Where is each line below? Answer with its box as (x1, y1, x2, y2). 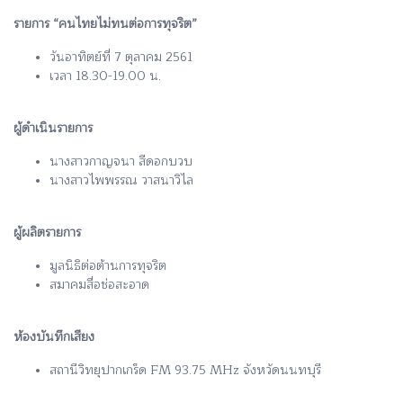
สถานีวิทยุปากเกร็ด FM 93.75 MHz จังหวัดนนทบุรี (49, 359, 321, 381)
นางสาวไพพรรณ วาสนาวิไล (49, 169, 193, 191)
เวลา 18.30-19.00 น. (49, 65, 161, 86)
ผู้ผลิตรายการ (13, 221, 81, 243)
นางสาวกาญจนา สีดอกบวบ (49, 150, 193, 172)
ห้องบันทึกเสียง (13, 326, 94, 347)
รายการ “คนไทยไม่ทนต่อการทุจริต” (13, 13, 197, 34)
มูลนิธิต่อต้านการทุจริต (49, 255, 166, 276)
